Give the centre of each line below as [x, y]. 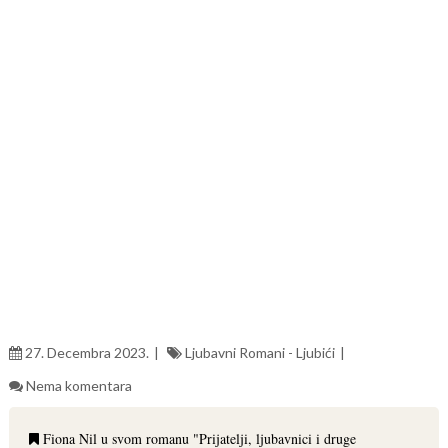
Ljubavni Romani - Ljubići [259, 352]
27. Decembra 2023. [86, 352]
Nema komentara [78, 385]
